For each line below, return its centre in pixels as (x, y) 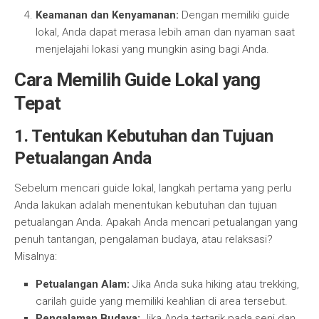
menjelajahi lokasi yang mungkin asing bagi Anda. (152, 49)
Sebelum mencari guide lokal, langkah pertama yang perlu (153, 188)
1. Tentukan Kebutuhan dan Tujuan (144, 136)
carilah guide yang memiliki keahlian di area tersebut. (162, 301)
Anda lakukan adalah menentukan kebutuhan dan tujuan (146, 205)
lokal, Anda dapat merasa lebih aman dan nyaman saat (165, 32)
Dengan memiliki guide (234, 15)
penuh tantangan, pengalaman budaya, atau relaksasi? (143, 239)
